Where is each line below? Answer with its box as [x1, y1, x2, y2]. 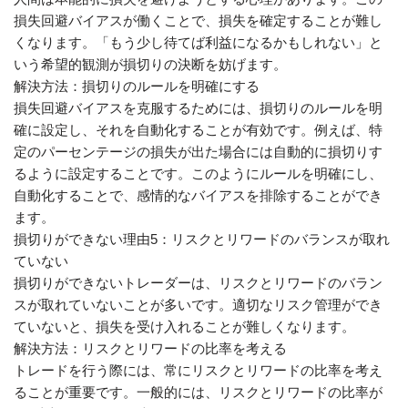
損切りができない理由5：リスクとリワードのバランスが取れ [14, 231, 390, 247]
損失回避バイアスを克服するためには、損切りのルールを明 [14, 100, 382, 116]
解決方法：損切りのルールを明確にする [14, 78, 260, 94]
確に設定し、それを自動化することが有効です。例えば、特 [14, 122, 382, 138]
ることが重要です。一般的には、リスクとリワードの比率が [14, 384, 382, 400]
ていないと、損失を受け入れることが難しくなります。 [14, 319, 355, 334]
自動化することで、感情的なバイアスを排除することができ [14, 188, 382, 203]
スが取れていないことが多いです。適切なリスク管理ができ [14, 297, 382, 312]
